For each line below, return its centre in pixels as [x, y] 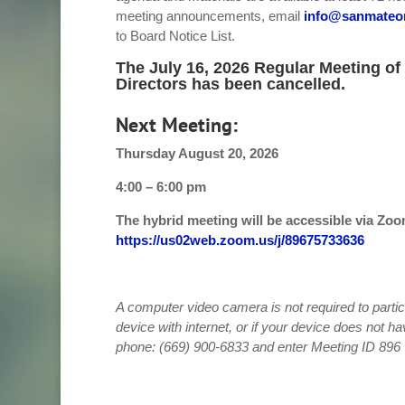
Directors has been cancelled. [230, 85]
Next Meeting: [176, 125]
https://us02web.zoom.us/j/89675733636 [240, 240]
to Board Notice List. [175, 36]
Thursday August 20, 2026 [197, 154]
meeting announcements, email [209, 16]
